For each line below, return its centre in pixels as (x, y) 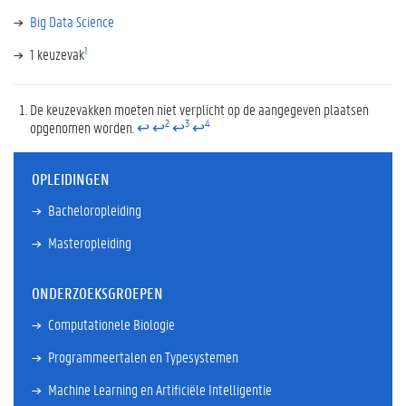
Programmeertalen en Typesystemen (143, 357)
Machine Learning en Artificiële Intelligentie (160, 389)
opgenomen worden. (83, 127)
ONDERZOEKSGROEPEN (97, 293)
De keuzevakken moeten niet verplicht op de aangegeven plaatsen (199, 109)
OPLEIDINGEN (71, 178)
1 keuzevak (57, 54)
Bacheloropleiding (95, 209)
